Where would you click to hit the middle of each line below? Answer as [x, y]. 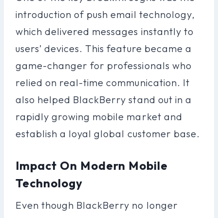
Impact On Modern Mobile [92, 165]
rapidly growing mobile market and [99, 116]
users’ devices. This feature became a [104, 48]
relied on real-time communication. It [103, 82]
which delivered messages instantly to [105, 31]
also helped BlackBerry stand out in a [104, 99]
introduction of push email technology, [105, 14]
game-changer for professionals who [104, 65]
